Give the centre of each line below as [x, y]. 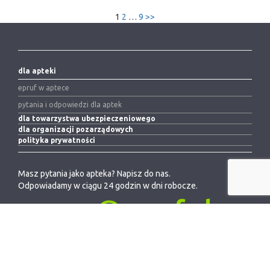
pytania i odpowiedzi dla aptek [70, 105]
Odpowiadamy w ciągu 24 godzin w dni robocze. [108, 186]
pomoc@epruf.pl [115, 209]
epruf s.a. [33, 262]
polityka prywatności [57, 140]
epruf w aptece [44, 88]
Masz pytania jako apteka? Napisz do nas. [94, 174]
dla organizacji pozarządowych [76, 130]
